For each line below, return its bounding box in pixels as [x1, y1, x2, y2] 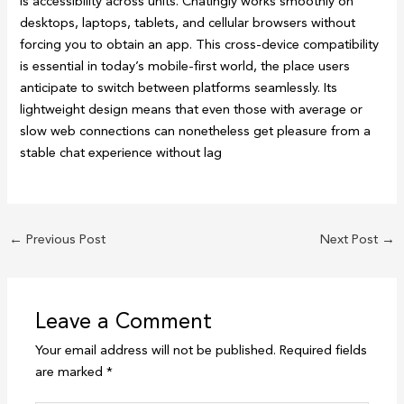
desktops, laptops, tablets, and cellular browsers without [20, 14, 356, 32]
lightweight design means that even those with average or [20, 101, 363, 118]
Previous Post [22, 231, 106, 248]
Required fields [280, 342, 368, 359]
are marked [35, 363, 107, 381]
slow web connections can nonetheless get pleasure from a [20, 123, 372, 140]
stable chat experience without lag [20, 144, 223, 161]
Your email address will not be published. [35, 342, 277, 359]
